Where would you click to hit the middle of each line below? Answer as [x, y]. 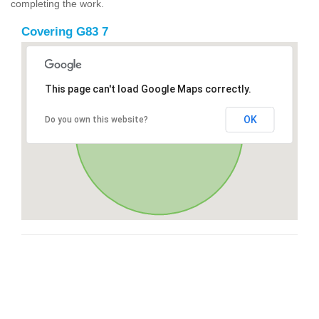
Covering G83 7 [65, 31]
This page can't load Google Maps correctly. [148, 89]
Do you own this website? [96, 119]
